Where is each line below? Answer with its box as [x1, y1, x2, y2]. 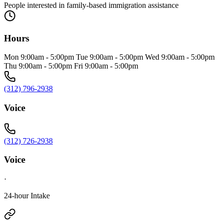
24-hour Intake [4, 191, 50, 200]
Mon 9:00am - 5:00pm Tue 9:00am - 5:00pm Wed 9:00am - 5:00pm [4, 53, 215, 62]
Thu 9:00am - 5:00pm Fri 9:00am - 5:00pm [4, 62, 138, 71]
